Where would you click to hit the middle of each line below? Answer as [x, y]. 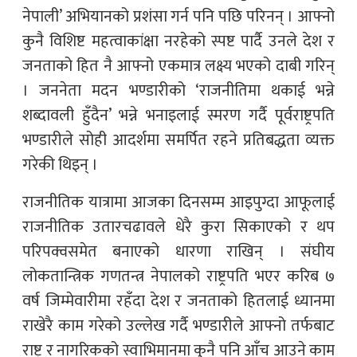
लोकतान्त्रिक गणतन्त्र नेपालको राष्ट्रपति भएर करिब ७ [178, 276]
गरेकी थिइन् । [60, 165]
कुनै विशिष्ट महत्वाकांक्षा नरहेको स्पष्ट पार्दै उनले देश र [178, 41]
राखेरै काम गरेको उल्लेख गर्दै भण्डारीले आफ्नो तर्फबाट [178, 326]
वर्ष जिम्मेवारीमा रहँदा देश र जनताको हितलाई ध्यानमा [178, 301]
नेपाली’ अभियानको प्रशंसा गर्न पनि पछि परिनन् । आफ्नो [178, 16]
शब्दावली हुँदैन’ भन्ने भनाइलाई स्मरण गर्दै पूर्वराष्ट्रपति [178, 115]
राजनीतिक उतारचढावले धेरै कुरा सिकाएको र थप [178, 227]
